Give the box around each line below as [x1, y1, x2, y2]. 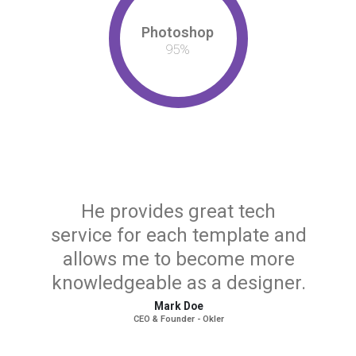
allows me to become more [62, 248, 295, 271]
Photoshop [141, 24, 215, 41]
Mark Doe [153, 300, 203, 313]
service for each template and [50, 224, 307, 247]
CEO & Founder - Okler [133, 314, 224, 325]
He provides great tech [81, 200, 277, 223]
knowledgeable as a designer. [51, 272, 306, 295]
